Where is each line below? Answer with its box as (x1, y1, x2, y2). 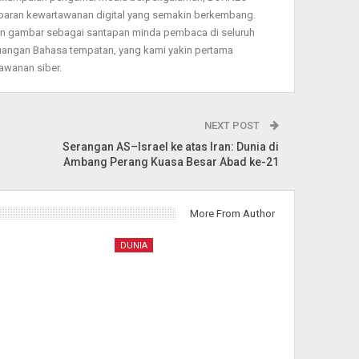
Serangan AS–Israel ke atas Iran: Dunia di (63, 139, 280, 153)
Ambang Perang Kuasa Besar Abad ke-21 (63, 155, 280, 168)
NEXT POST (204, 119, 263, 131)
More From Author (190, 207, 276, 220)
